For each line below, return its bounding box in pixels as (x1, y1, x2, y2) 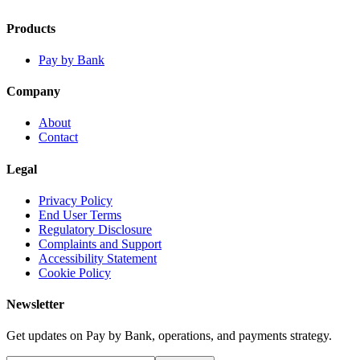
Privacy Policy (39, 193, 112, 207)
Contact (39, 130, 78, 145)
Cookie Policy (39, 265, 111, 280)
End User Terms (39, 207, 121, 222)
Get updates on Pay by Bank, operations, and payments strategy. (6, 329, 332, 343)
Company (6, 84, 60, 99)
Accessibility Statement (39, 251, 157, 265)
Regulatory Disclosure (39, 222, 152, 236)
